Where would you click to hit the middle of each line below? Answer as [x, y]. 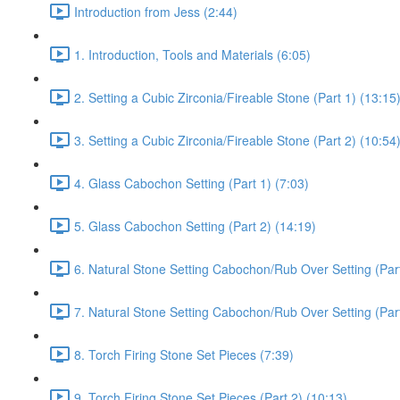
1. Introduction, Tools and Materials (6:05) [192, 54]
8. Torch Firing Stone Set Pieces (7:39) [184, 354]
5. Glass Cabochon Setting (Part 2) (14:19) [195, 225]
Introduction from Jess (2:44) [156, 11]
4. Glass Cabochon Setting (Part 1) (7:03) [192, 183]
